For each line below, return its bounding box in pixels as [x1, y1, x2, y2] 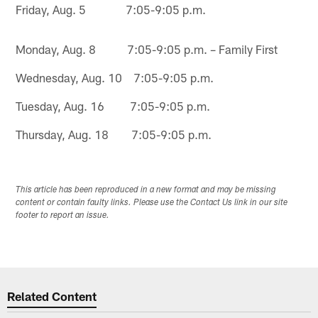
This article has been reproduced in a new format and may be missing [16, 186, 277, 195]
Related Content [7, 288, 97, 303]
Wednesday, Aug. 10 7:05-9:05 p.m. [16, 70, 214, 84]
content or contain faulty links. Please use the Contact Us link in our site [16, 199, 288, 208]
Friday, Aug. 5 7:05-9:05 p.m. [16, 1, 207, 16]
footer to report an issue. [16, 212, 110, 221]
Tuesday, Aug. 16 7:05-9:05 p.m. [16, 98, 211, 113]
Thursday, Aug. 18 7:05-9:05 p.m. [16, 126, 212, 141]
